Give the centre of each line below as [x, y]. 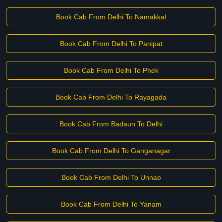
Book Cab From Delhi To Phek [111, 70]
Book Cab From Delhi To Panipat [111, 44]
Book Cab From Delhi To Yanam [111, 204]
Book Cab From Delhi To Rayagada [111, 97]
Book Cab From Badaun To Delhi [111, 124]
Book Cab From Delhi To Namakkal [111, 17]
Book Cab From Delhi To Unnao [111, 177]
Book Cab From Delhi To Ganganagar [111, 151]
